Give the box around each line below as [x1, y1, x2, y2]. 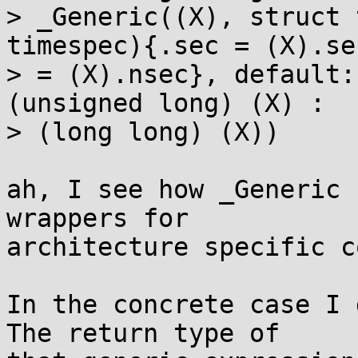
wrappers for [6, 204, 189, 233]
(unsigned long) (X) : [6, 89, 340, 117]
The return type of [6, 319, 280, 348]
